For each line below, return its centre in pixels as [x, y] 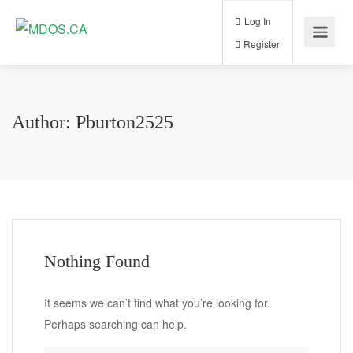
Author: [44, 122]
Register [307, 51]
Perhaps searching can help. [115, 324]
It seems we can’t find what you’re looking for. [157, 303]
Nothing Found [97, 261]
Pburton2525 [124, 122]
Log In [302, 24]
